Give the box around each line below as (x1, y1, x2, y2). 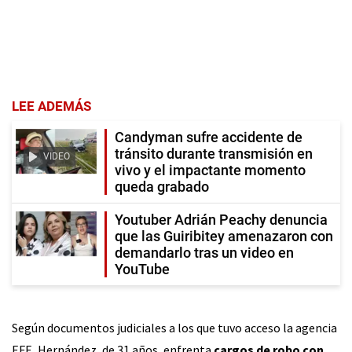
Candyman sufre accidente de (115, 128, 302, 145)
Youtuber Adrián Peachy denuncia (115, 211, 328, 228)
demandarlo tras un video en (115, 244, 294, 261)
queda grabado (115, 178, 209, 195)
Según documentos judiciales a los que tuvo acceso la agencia (12, 319, 337, 335)
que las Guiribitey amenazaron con (115, 227, 333, 244)
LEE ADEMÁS (12, 97, 91, 114)
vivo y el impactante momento (115, 161, 306, 178)
